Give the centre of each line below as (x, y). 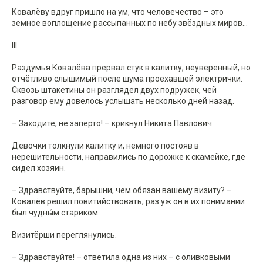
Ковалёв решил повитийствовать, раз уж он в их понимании (128, 202)
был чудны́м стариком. (56, 213)
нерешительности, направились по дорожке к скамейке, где (129, 157)
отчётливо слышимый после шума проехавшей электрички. (127, 79)
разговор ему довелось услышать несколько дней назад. (123, 101)
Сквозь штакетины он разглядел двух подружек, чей (114, 90)
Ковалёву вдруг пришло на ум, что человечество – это (118, 12)
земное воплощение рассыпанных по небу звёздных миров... (130, 23)
